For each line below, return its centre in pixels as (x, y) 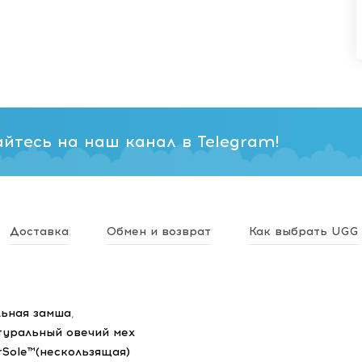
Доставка (39, 231)
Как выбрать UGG (304, 231)
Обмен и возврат (159, 231)
